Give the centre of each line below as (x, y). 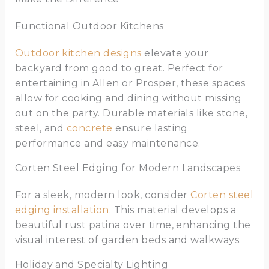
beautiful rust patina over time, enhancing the (133, 225)
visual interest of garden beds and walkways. (128, 240)
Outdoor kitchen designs (78, 53)
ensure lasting (150, 128)
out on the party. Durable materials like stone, (131, 113)
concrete (89, 128)
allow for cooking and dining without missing (128, 98)
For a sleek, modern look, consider (103, 195)
